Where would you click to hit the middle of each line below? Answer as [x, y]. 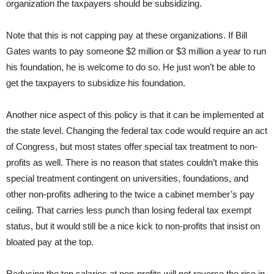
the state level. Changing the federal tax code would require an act [137, 131]
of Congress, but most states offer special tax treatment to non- [132, 147]
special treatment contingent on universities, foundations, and [127, 179]
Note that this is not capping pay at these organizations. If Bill [127, 35]
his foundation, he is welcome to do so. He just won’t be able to [131, 67]
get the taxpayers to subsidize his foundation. [96, 83]
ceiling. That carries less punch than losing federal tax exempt [129, 210]
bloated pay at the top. [50, 242]
